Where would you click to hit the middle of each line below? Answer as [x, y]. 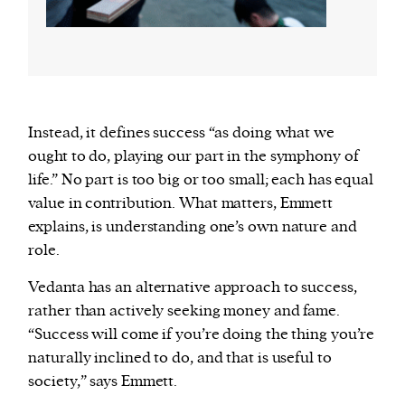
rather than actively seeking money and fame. [184, 311]
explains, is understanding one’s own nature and [193, 226]
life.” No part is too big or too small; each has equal [201, 179]
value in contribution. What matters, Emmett [181, 203]
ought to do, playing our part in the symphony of [193, 156]
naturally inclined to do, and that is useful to [180, 358]
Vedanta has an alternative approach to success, [193, 287]
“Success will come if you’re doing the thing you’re [202, 334]
